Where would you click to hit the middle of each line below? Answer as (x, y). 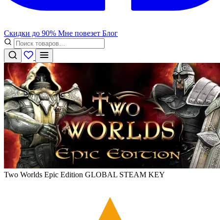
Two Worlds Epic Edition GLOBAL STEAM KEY (84, 175)
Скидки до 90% (31, 33)
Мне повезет (80, 33)
